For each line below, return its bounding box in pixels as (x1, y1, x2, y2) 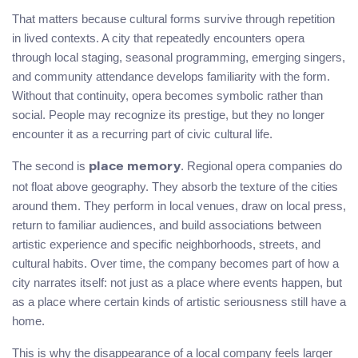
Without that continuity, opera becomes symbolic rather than (12, 88, 323, 102)
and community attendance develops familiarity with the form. (12, 69, 330, 83)
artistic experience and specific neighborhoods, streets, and (12, 237, 320, 251)
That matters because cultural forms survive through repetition (12, 11, 335, 26)
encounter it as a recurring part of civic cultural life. (12, 126, 272, 141)
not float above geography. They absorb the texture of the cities (12, 179, 338, 193)
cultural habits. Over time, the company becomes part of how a (12, 256, 339, 270)
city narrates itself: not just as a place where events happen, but (12, 275, 342, 289)
